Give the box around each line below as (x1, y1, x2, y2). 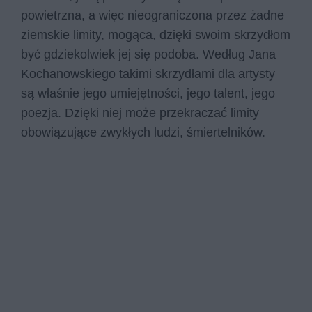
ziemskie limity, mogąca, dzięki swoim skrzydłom (21, 27, 290, 42)
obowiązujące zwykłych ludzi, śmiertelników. (21, 125, 269, 139)
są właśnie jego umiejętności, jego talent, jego (21, 86, 275, 100)
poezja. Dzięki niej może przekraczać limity (21, 105, 259, 120)
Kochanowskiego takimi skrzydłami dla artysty (21, 66, 275, 81)
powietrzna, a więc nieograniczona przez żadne (21, 8, 284, 22)
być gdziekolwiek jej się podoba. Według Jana (21, 47, 276, 61)
